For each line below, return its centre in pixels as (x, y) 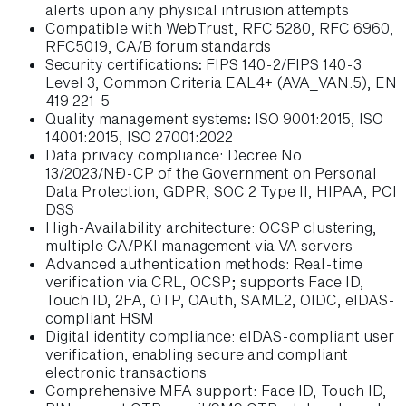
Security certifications (122, 64)
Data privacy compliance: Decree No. (176, 155)
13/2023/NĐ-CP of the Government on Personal (211, 173)
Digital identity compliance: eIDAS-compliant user (220, 336)
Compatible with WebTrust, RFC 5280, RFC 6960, (220, 28)
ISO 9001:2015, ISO (317, 119)
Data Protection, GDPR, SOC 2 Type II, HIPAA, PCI (221, 191)
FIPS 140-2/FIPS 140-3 (282, 64)
